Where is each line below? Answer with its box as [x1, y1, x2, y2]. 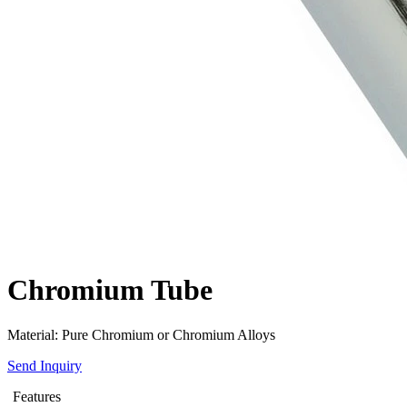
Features [13, 388, 61, 404]
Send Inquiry [7, 357, 82, 373]
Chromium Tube [7, 273, 213, 307]
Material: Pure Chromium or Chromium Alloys [7, 326, 275, 342]
